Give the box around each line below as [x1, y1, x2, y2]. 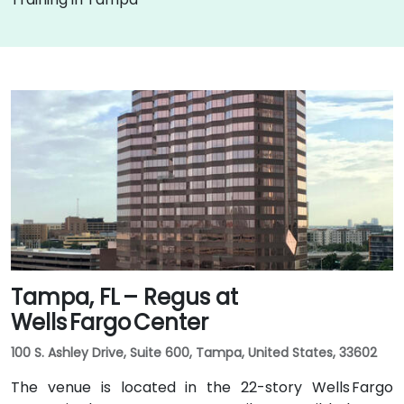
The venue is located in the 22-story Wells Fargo [11, 377, 393, 398]
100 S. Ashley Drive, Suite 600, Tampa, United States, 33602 [11, 344, 377, 362]
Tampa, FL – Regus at [11, 282, 238, 312]
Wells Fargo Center [11, 308, 208, 337]
